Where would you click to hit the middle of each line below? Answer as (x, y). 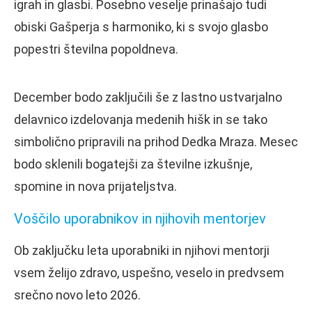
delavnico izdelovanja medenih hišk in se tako (141, 119)
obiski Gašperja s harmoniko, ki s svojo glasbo (141, 26)
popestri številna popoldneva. (96, 49)
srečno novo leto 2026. (77, 295)
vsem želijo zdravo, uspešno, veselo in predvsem (149, 272)
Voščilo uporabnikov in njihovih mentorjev (140, 218)
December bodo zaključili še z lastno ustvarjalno (148, 97)
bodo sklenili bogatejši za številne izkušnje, (133, 164)
